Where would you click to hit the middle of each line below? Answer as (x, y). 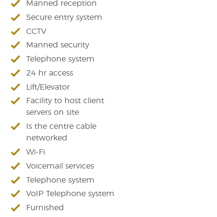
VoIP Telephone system (70, 194)
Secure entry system (64, 17)
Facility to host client (65, 101)
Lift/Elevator (48, 87)
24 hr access (50, 73)
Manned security (58, 45)
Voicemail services (60, 166)
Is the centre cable (62, 127)
